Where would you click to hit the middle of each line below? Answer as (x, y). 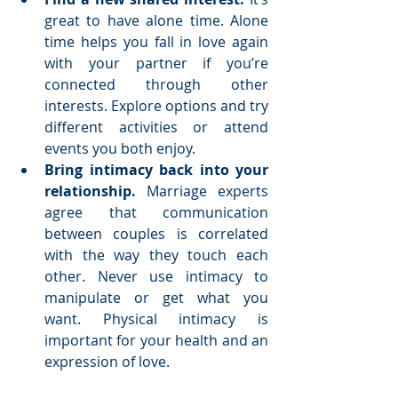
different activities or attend (156, 127)
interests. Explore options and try (156, 106)
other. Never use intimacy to (156, 277)
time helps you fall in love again (156, 42)
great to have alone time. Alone (156, 21)
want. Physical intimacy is (156, 319)
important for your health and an (156, 341)
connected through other (156, 85)
